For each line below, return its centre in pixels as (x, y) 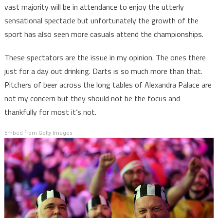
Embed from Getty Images (38, 133)
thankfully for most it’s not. (50, 112)
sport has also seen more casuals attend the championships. (104, 34)
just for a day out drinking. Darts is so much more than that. (103, 71)
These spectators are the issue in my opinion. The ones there (105, 57)
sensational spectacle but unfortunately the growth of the (101, 20)
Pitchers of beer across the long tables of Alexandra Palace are (108, 84)
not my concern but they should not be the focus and (92, 98)
